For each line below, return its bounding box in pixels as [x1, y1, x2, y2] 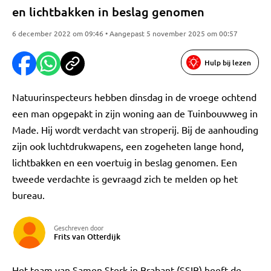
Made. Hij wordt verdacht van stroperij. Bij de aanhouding [12, 123, 258, 135]
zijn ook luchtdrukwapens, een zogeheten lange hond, [12, 140, 244, 152]
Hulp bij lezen [204, 57, 251, 68]
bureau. [12, 189, 45, 201]
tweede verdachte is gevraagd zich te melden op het [12, 172, 238, 184]
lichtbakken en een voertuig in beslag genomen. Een [12, 156, 237, 168]
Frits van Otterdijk [54, 231, 120, 242]
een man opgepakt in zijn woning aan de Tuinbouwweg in [12, 107, 258, 119]
